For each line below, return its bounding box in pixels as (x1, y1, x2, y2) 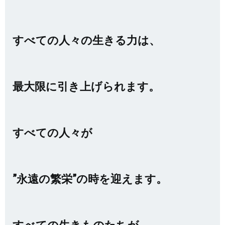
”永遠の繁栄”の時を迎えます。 (13, 172, 167, 185)
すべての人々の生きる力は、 (13, 33, 160, 47)
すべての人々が (13, 126, 92, 139)
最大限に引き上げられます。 (13, 79, 160, 93)
